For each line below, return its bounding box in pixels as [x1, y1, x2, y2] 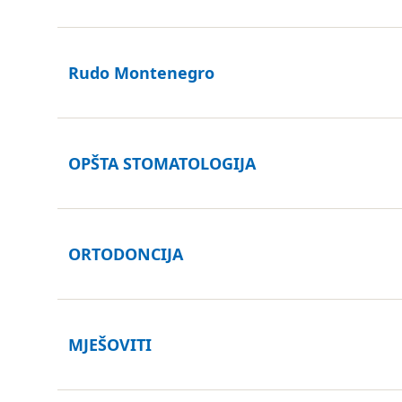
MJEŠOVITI [68, 334, 152, 355]
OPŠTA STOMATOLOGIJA [68, 153, 256, 174]
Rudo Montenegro [68, 62, 214, 83]
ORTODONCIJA [68, 243, 183, 265]
